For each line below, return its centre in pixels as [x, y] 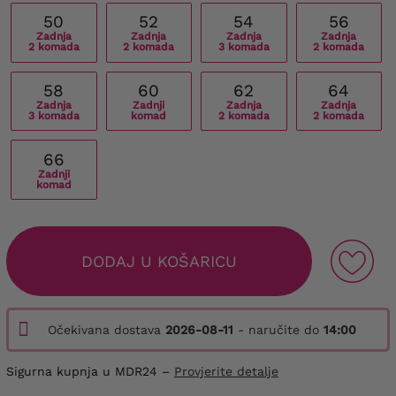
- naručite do [278, 329]
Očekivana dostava [107, 329]
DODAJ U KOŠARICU [159, 262]
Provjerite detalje [226, 371]
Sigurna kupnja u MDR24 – [90, 371]
